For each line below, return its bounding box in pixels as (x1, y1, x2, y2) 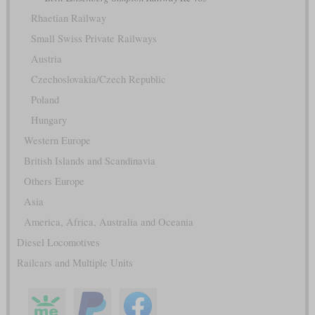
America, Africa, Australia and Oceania (23, 214, 193, 229)
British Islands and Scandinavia (23, 153, 155, 167)
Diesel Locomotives (16, 235, 100, 249)
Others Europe (23, 174, 84, 188)
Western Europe (23, 133, 91, 147)
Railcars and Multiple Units (16, 255, 133, 269)
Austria (30, 51, 62, 65)
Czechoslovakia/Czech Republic (30, 72, 166, 86)
